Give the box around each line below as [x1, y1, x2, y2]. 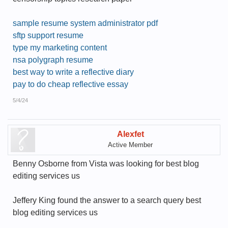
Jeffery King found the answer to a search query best [13, 196, 201, 205]
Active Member [108, 141, 153, 149]
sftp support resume [13, 31, 83, 40]
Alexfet [117, 130, 144, 138]
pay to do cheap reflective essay [13, 80, 128, 89]
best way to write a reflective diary [13, 68, 134, 76]
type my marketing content [13, 43, 107, 52]
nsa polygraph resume [13, 55, 93, 64]
